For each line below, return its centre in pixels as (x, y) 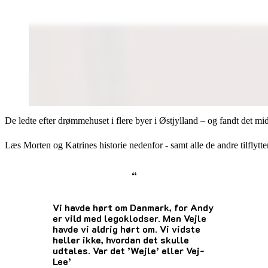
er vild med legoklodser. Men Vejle (130, 218)
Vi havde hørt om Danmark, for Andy (133, 208)
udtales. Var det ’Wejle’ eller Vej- (129, 251)
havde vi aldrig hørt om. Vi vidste (127, 229)
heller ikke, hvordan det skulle (121, 240)
